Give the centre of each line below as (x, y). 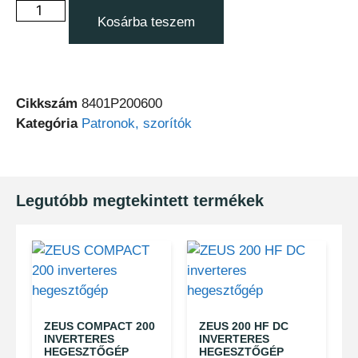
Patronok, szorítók (137, 123)
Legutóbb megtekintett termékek (140, 200)
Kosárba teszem (146, 22)
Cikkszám (49, 103)
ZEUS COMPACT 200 (99, 326)
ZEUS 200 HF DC (244, 326)
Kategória (47, 123)
